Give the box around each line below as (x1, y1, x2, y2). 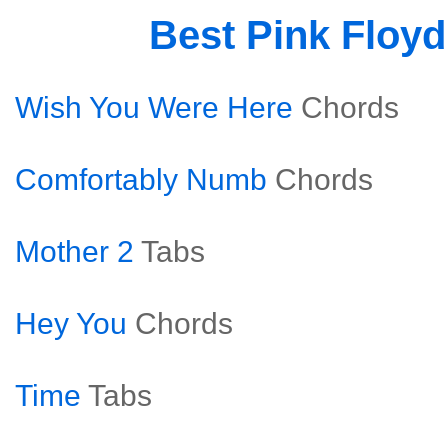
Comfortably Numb (15, 163, 267, 196)
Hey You (15, 307, 127, 340)
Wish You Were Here (15, 91, 293, 124)
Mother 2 (15, 235, 134, 268)
